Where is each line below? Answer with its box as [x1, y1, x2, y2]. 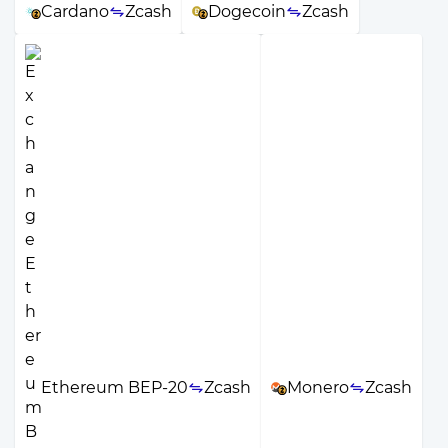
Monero [287, 378, 349, 398]
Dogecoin [208, 2, 286, 22]
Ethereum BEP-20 [41, 378, 188, 398]
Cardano [41, 2, 109, 22]
